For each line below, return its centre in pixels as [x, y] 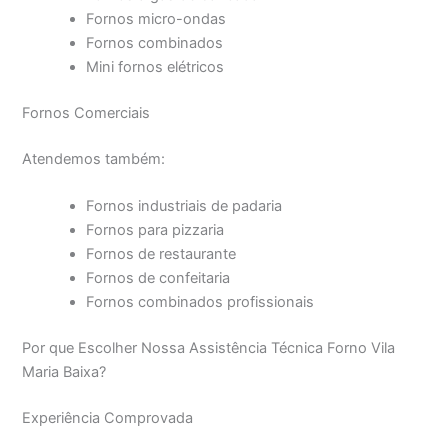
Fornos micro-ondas [156, 19]
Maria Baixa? [64, 371]
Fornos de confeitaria [158, 278]
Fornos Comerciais [86, 112]
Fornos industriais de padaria [184, 206]
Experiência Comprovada [108, 417]
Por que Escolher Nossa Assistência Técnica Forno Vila [209, 347]
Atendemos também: [94, 158]
